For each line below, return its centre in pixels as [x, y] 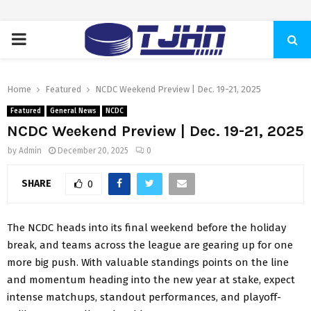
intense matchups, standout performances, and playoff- [144, 297]
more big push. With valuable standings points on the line [148, 262]
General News [73, 111]
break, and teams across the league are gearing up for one [150, 245]
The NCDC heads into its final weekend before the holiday [146, 227]
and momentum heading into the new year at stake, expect [151, 279]
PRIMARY [43, 39]
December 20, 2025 [93, 151]
